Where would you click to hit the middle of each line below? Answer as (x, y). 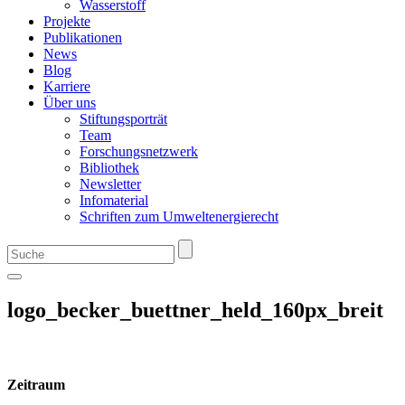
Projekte (67, 21)
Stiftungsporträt (123, 119)
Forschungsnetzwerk (139, 151)
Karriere (67, 86)
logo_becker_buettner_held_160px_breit (195, 310)
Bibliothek (109, 168)
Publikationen (83, 38)
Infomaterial (114, 200)
